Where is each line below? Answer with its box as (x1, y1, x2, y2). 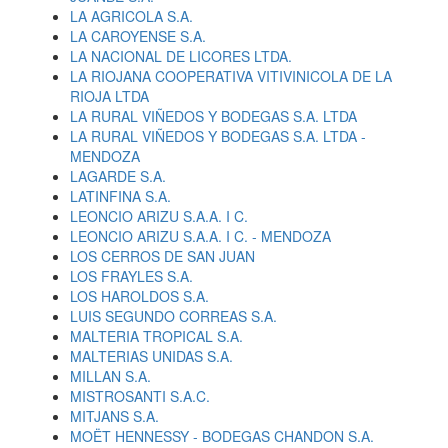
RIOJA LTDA (70, 86, 149, 106)
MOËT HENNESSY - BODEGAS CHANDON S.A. (70, 426, 374, 446)
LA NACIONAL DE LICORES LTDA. (70, 46, 292, 66)
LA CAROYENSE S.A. (70, 26, 206, 46)
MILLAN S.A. (70, 366, 151, 386)
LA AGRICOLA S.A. (70, 6, 193, 26)
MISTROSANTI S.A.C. (70, 386, 210, 406)
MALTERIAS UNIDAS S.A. (70, 346, 233, 366)
